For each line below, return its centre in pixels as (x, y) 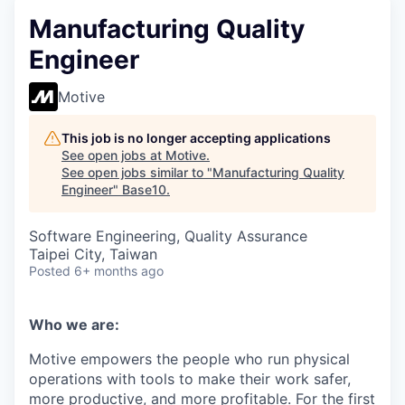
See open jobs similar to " (137, 172)
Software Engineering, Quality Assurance (168, 236)
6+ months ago (119, 271)
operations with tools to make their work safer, (190, 379)
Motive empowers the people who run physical (189, 359)
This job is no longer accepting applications (196, 138)
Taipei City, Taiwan (93, 254)
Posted (50, 271)
